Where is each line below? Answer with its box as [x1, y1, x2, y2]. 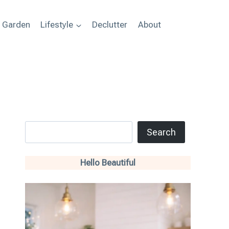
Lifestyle [40, 19, 74, 30]
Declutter [92, 19, 128, 30]
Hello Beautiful [80, 157, 135, 168]
